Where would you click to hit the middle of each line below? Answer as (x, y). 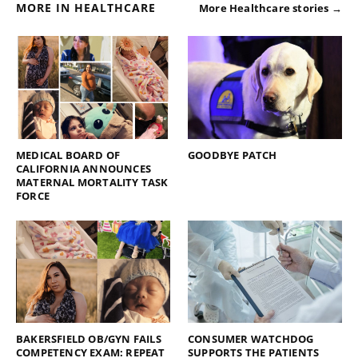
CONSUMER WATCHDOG (251, 339)
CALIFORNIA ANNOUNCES (84, 168)
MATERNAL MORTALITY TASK (92, 182)
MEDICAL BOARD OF (68, 155)
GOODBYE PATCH (233, 155)
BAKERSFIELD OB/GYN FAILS (89, 339)
